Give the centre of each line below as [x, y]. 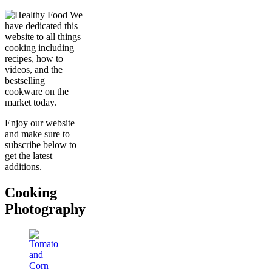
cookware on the [37, 91]
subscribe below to [41, 144]
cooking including [39, 47]
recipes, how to [34, 58]
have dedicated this [41, 25]
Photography [45, 209]
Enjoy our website [40, 123]
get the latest [29, 155]
